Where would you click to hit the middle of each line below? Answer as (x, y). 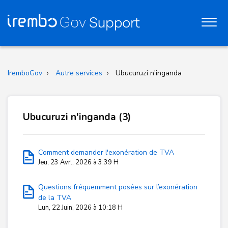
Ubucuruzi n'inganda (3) (77, 117)
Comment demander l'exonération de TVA (106, 152)
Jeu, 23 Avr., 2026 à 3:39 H (78, 162)
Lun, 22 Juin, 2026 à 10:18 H (80, 208)
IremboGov (25, 73)
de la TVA (55, 198)
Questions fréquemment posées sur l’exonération (118, 187)
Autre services (79, 73)
